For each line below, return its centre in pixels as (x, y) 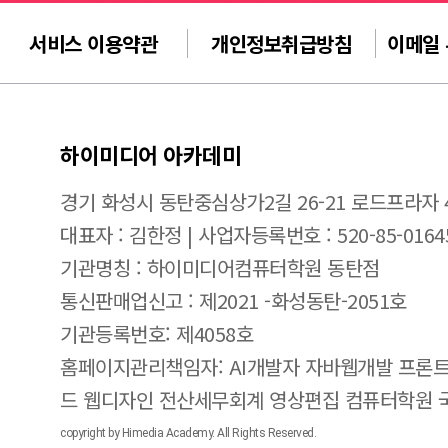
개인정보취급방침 (281, 43)
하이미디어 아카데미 (150, 154)
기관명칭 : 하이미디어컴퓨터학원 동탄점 (220, 267)
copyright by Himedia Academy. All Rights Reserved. (188, 433)
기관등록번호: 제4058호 (156, 333)
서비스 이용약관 (93, 43)
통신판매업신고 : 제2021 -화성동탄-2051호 (233, 300)
